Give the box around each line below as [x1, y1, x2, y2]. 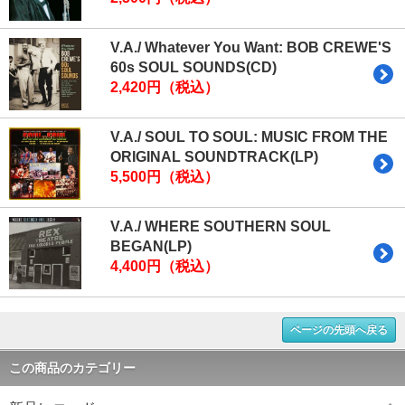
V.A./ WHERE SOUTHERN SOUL [110, 219, 331, 235]
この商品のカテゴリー [9, 361, 136, 376]
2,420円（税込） [110, 80, 219, 96]
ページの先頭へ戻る [290, 324, 388, 337]
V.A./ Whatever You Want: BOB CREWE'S [110, 40, 391, 56]
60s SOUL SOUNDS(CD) [110, 60, 277, 76]
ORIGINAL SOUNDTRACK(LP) [110, 149, 318, 165]
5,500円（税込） [110, 169, 219, 185]
